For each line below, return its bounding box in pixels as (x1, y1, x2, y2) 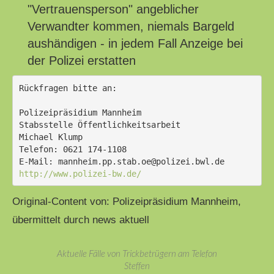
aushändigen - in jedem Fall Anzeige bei (28, 37, 243, 51)
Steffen (124, 260, 150, 272)
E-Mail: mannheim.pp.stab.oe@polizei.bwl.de (18, 156, 224, 166)
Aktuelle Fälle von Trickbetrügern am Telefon (57, 248, 217, 259)
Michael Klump (18, 131, 83, 142)
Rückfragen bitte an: (18, 83, 117, 93)
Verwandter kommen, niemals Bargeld (28, 20, 234, 34)
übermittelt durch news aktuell (12, 214, 149, 226)
